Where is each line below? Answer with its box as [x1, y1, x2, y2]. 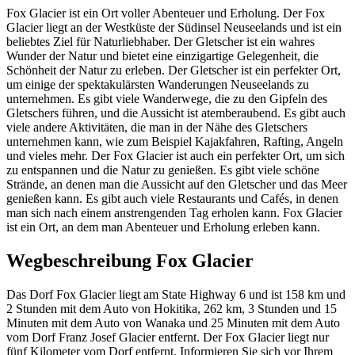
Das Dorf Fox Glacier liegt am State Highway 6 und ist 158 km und [6, 287, 345, 301]
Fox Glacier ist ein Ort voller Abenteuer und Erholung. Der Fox [6, 6, 325, 20]
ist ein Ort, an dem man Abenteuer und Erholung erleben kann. [6, 219, 320, 234]
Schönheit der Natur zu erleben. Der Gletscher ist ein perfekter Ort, [6, 63, 341, 77]
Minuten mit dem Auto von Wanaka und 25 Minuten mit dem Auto [6, 315, 340, 330]
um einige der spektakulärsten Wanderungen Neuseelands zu [6, 77, 309, 91]
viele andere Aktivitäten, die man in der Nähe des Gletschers [6, 120, 307, 134]
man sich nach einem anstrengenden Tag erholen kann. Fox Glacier [6, 205, 342, 219]
